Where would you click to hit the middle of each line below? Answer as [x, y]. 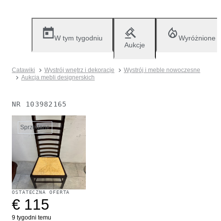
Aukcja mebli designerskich [58, 77]
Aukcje [135, 45]
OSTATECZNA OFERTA [41, 192]
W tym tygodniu [78, 38]
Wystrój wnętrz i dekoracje [79, 70]
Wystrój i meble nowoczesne [162, 70]
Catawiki [23, 70]
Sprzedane [35, 127]
